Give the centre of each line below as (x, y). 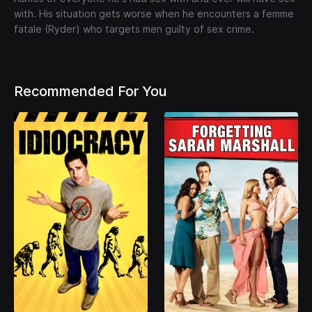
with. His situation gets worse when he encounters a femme (154, 14)
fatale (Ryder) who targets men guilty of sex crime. (134, 29)
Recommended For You (90, 92)
